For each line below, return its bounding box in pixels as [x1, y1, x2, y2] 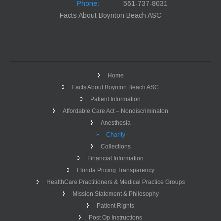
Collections [100, 143, 131, 150]
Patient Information [90, 96, 141, 103]
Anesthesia [100, 119, 131, 127]
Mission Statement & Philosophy [72, 190, 159, 198]
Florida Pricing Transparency [76, 167, 154, 174]
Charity [106, 131, 125, 139]
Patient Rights [97, 202, 134, 210]
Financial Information [87, 155, 144, 162]
